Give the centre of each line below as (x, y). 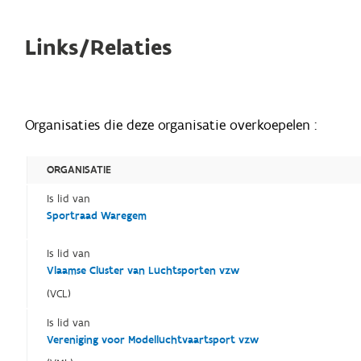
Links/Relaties (99, 48)
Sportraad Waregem (97, 216)
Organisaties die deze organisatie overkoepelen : (171, 125)
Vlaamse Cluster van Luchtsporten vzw (143, 270)
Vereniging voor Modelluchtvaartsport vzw (153, 340)
